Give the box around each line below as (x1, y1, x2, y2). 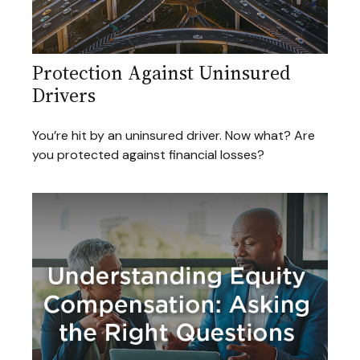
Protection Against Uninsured (32, 59, 291, 87)
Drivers (32, 82, 96, 109)
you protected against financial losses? (32, 146, 264, 164)
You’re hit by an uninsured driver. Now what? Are (32, 127, 315, 145)
